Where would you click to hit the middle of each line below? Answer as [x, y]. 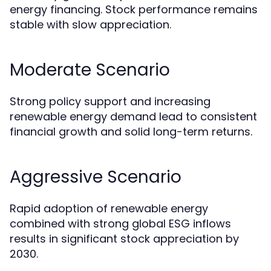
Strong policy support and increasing [110, 102]
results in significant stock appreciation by [124, 239]
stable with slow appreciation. [90, 25]
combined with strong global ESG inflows [120, 224]
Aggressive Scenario [96, 177]
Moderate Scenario [90, 70]
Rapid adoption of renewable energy [109, 209]
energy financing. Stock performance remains [134, 10]
